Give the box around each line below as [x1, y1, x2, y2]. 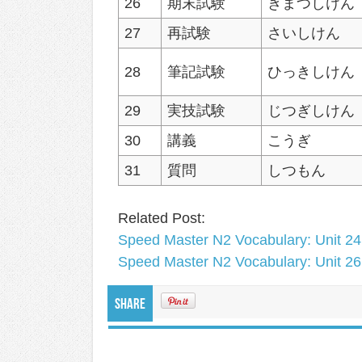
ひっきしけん [267, 63, 356, 80]
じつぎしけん [267, 102, 356, 119]
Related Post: [118, 209, 205, 226]
